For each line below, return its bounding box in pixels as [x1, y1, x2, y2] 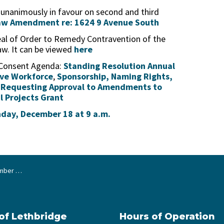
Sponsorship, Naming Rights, [57, 70, 172, 82]
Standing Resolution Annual [63, 60, 175, 71]
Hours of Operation [119, 211, 215, 222]
